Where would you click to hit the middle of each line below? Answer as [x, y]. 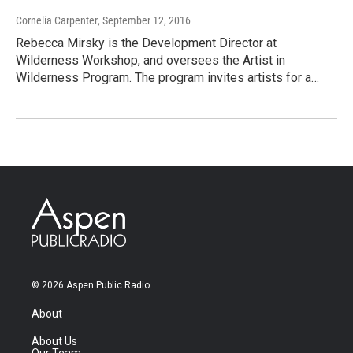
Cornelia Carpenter [57, 21]
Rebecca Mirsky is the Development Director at [146, 43]
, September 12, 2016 [144, 21]
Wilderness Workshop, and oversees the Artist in [150, 61]
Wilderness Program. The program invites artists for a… [167, 78]
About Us [54, 342]
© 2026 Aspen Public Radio [91, 286]
